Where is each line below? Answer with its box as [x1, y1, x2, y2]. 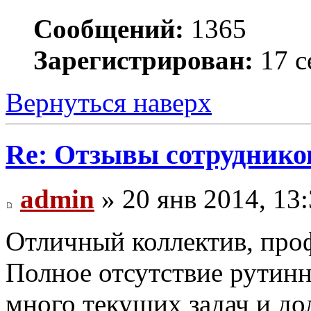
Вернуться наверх [6, 87, 212, 117]
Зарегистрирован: [33, 44, 253, 75]
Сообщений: [33, 13, 184, 44]
